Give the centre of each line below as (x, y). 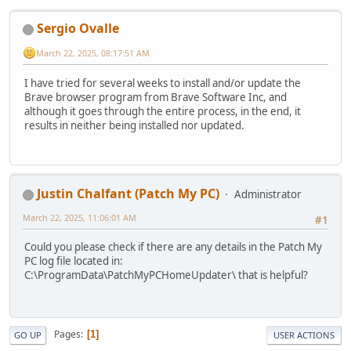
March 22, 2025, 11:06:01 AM (80, 217)
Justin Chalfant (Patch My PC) (128, 193)
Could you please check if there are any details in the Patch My (173, 247)
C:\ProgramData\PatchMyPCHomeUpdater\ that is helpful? (166, 275)
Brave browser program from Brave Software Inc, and (156, 97)
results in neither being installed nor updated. (134, 125)
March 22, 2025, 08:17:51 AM (93, 52)
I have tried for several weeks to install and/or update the (163, 83)
